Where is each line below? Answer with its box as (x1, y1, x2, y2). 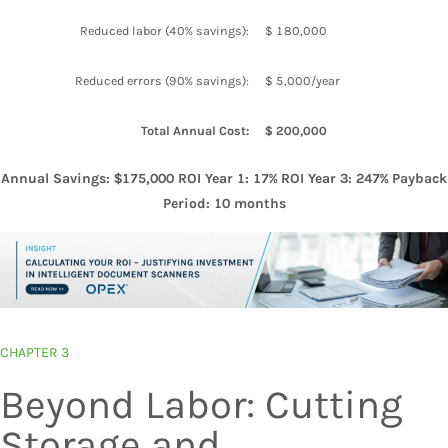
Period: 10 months (162, 194, 286, 212)
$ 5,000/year (265, 72, 340, 88)
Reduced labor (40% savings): (80, 22, 249, 38)
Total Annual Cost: (141, 122, 249, 138)
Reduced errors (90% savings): (75, 72, 249, 88)
